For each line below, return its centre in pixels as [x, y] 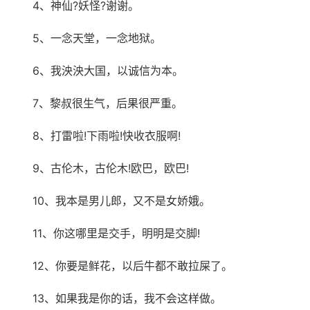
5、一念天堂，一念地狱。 [97, 38]
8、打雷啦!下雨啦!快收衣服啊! [107, 135]
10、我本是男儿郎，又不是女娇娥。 [121, 200]
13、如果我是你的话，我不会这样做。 [127, 298]
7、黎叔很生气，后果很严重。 [108, 103]
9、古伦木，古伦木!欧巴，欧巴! [111, 168]
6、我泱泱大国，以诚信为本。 [108, 70]
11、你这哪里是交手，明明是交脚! [116, 233]
